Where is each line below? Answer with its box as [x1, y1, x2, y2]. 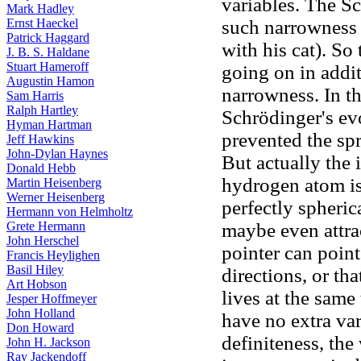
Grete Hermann [6, 219, 85, 233]
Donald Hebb [6, 161, 76, 175]
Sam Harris [6, 89, 64, 102]
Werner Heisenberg [6, 190, 105, 204]
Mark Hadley [6, 2, 74, 15]
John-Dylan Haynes [6, 147, 108, 160]
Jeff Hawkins [6, 132, 74, 146]
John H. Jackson [6, 335, 90, 349]
